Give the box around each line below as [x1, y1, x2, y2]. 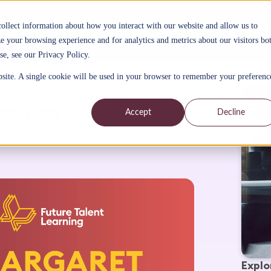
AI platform [47, 25, 102, 37]
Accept [125, 108, 151, 117]
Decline [217, 108, 246, 117]
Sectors [111, 25, 146, 37]
